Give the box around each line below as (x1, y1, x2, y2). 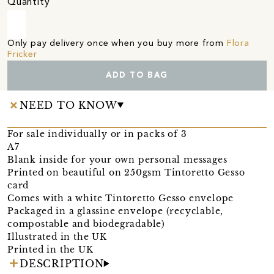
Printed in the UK (7, 243, 94, 255)
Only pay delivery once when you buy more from (7, 39, 227, 48)
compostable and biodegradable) (7, 218, 166, 229)
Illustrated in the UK (7, 231, 107, 242)
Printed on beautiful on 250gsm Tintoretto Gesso (7, 166, 245, 178)
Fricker (7, 50, 37, 59)
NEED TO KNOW (20, 98, 117, 111)
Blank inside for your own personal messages (7, 154, 228, 165)
